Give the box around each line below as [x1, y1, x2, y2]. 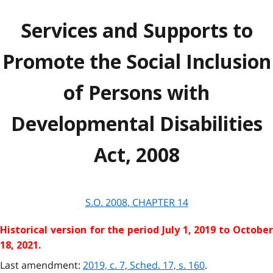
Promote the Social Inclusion [2, 51, 271, 74]
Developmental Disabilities [10, 113, 263, 136]
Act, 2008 [93, 144, 180, 167]
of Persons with [63, 82, 210, 105]
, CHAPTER [127, 195, 177, 209]
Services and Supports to [20, 19, 253, 43]
